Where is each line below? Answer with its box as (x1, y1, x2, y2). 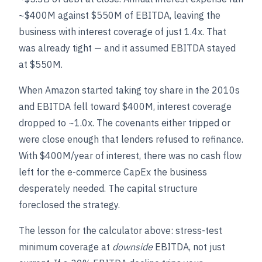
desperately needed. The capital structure (19, 182, 198, 194)
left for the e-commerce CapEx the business (19, 166, 207, 178)
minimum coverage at (19, 241, 112, 253)
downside (112, 241, 153, 253)
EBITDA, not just (153, 241, 225, 253)
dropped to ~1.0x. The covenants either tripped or (19, 117, 230, 129)
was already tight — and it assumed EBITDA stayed (19, 42, 236, 54)
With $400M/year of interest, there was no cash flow (19, 150, 242, 161)
